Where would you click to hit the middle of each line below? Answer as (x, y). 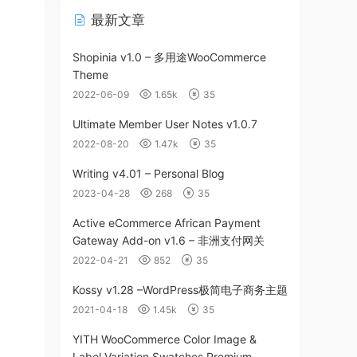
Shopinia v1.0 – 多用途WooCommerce (169, 57)
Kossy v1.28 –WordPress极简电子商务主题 (180, 290)
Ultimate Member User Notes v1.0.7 (165, 124)
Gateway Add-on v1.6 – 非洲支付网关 (169, 240)
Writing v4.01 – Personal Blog (149, 173)
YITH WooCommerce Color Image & (165, 339)
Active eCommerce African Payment (167, 223)
